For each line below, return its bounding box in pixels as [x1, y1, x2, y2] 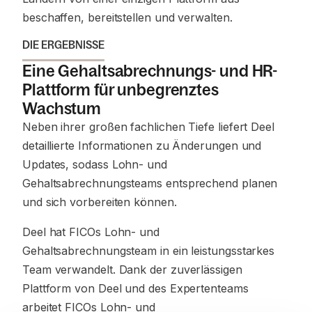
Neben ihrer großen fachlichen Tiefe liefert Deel [22, 120, 274, 134]
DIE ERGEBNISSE [22, 38, 104, 51]
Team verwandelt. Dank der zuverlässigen [22, 263, 242, 276]
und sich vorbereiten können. [22, 195, 177, 209]
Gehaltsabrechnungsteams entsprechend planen [22, 176, 278, 190]
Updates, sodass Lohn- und [22, 157, 167, 171]
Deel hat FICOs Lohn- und [22, 225, 159, 239]
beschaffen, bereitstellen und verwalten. [22, 10, 233, 24]
